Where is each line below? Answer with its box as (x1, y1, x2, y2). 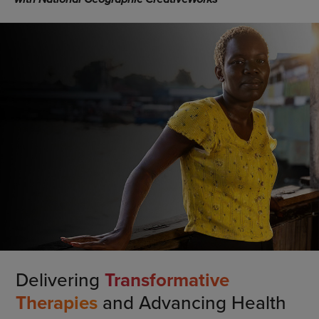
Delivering (15, 266, 105, 293)
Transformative (104, 266, 229, 294)
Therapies (15, 289, 98, 317)
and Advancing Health (97, 289, 286, 316)
